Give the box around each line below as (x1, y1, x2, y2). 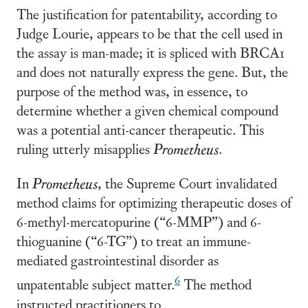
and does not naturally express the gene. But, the (16, 61, 288, 82)
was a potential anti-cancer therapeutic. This (16, 119, 264, 140)
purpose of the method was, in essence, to (16, 80, 247, 101)
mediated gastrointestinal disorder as (16, 250, 219, 270)
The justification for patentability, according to (16, 3, 277, 24)
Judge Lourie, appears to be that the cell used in (16, 23, 283, 43)
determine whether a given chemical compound (16, 100, 278, 120)
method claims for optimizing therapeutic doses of (16, 192, 291, 212)
